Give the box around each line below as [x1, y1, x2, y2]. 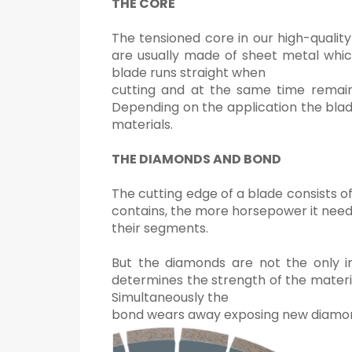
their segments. [112, 218, 208, 237]
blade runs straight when [112, 63, 266, 82]
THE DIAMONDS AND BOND [112, 149, 281, 168]
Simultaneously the [112, 288, 229, 306]
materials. [112, 115, 173, 134]
